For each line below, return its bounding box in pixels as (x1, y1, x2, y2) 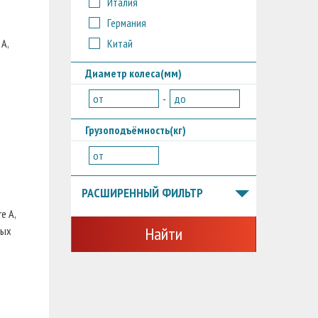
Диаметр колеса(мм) (84, 65, 182, 80)
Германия (106, 15, 146, 30)
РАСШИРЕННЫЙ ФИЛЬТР (81, 184, 203, 201)
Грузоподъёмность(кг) (84, 122, 186, 137)
